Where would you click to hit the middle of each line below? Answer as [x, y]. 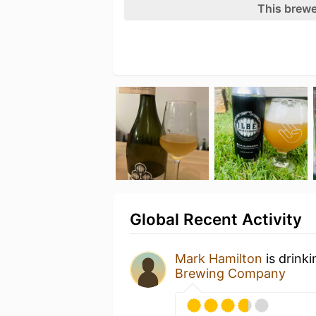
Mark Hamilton [219, 259]
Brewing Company [230, 273]
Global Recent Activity [216, 219]
